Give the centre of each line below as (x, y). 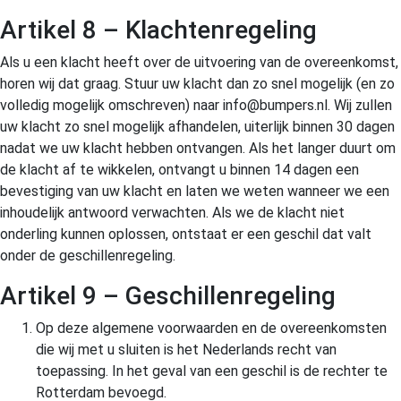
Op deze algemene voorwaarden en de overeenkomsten (211, 328)
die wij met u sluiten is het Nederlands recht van (186, 349)
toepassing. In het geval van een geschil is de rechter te (212, 371)
